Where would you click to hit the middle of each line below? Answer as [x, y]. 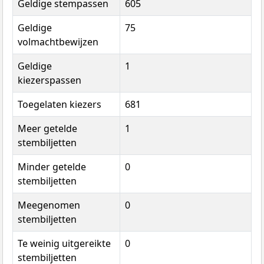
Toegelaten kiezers [60, 105]
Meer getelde [47, 129]
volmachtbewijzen [58, 42]
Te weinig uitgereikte [64, 244]
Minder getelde [52, 167]
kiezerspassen [49, 80]
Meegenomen [49, 205]
